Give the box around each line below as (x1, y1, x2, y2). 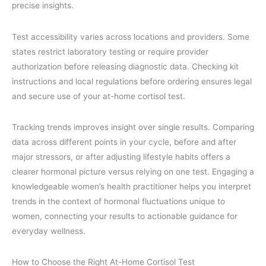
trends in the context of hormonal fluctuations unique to (12, 196, 225, 206)
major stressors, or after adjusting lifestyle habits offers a (12, 151, 230, 161)
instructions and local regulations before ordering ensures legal (12, 76, 252, 86)
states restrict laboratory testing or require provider (12, 46, 208, 56)
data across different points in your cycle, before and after (12, 137, 236, 147)
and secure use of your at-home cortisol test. (12, 91, 185, 101)
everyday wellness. (12, 226, 85, 236)
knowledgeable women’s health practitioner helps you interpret (12, 181, 251, 191)
